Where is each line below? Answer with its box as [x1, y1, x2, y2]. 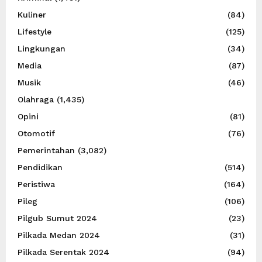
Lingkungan [18, 43, 65, 53]
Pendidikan [18, 162, 63, 172]
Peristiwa [18, 179, 55, 189]
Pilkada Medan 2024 [18, 230, 100, 240]
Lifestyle [18, 26, 51, 36]
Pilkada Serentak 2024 [18, 247, 109, 257]
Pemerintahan [18, 145, 75, 155]
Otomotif [18, 128, 55, 138]
